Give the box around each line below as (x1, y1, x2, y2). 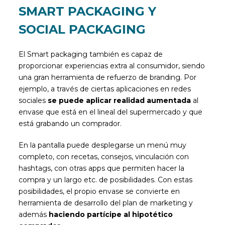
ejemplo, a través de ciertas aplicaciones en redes (19, 84, 191, 93)
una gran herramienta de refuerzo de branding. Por (19, 72, 197, 82)
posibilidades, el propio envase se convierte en (19, 186, 180, 196)
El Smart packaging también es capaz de (19, 49, 163, 59)
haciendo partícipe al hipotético (49, 209, 173, 219)
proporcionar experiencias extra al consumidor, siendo (19, 61, 205, 70)
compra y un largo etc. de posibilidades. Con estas (19, 175, 193, 184)
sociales (19, 95, 48, 105)
